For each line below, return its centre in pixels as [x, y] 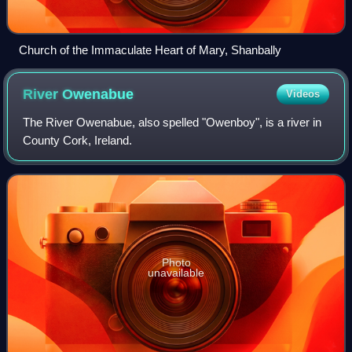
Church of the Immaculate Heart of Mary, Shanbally [150, 50]
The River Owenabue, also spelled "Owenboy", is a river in [172, 123]
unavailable [176, 273]
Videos [302, 94]
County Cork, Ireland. [78, 141]
